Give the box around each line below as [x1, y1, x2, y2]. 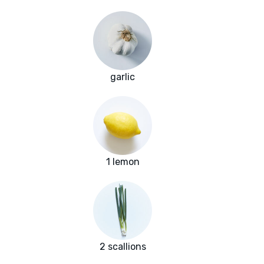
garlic [110, 71, 135, 83]
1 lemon [105, 156, 140, 168]
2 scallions [99, 241, 146, 253]
